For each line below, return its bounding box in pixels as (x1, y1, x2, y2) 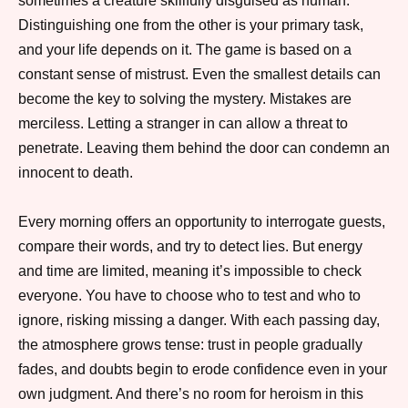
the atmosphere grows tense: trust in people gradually (18, 337, 362, 353)
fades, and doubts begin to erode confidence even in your (18, 362, 387, 378)
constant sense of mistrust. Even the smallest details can (18, 66, 381, 83)
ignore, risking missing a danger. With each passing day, (18, 312, 380, 329)
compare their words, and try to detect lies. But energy (18, 239, 362, 255)
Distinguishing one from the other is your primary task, (18, 17, 363, 34)
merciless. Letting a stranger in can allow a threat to (18, 116, 348, 132)
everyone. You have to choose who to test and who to (18, 288, 361, 304)
